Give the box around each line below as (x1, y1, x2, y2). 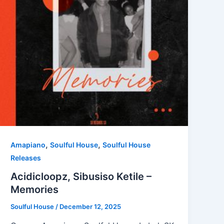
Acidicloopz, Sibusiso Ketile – (10, 170, 152, 183)
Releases (10, 153, 41, 162)
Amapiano (10, 140, 46, 149)
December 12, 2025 (59, 202, 121, 211)
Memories (10, 183, 59, 196)
